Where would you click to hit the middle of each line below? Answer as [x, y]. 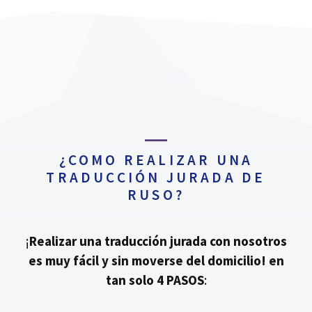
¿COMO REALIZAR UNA [156, 160]
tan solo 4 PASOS [155, 280]
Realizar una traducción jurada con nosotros [158, 241]
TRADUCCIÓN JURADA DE [156, 178]
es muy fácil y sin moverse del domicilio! [147, 261]
